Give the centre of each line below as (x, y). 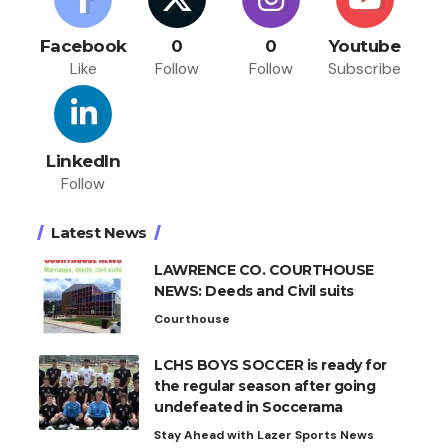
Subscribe (365, 68)
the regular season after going (264, 385)
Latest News (99, 232)
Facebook (83, 45)
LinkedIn (83, 160)
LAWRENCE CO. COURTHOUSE (264, 269)
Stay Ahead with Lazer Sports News (264, 434)
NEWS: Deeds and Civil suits (254, 290)
